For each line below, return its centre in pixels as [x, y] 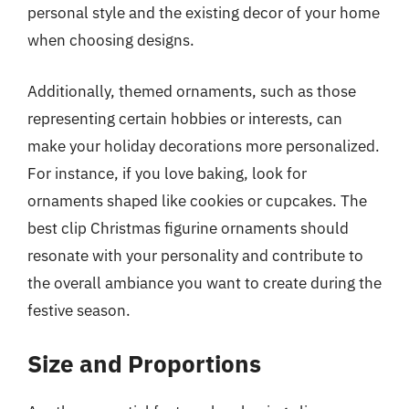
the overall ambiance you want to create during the [204, 283]
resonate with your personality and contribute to [195, 255]
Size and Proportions [144, 363]
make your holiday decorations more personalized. [204, 146]
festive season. [79, 310]
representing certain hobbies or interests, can [185, 118]
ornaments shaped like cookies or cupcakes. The [197, 200]
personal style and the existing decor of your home [204, 13]
